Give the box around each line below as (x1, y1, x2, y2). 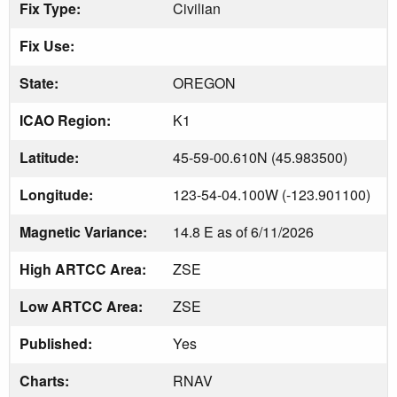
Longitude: (19, 183, 97, 205)
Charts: (19, 370, 73, 391)
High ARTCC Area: (19, 258, 150, 279)
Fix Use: (19, 35, 78, 56)
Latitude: (19, 146, 82, 167)
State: (19, 72, 62, 93)
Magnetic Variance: (19, 221, 151, 242)
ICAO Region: (19, 109, 114, 130)
